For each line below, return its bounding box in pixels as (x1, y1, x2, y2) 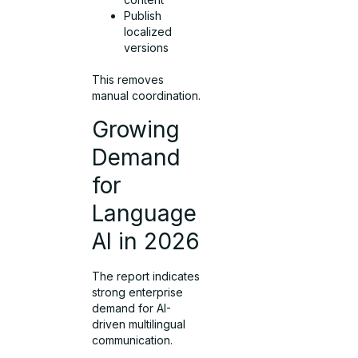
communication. (92, 332, 173, 347)
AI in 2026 (92, 227, 201, 255)
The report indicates (92, 268, 201, 283)
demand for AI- (92, 300, 172, 315)
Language (92, 199, 197, 227)
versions (124, 41, 169, 55)
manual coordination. (92, 89, 201, 103)
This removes (92, 73, 165, 87)
